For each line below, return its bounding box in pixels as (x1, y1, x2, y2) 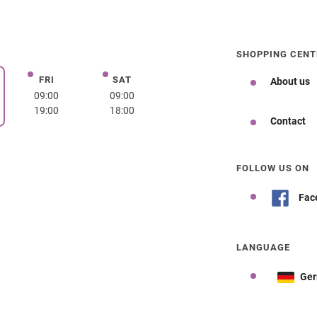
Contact (270, 115, 306, 127)
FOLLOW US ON (236, 162, 309, 173)
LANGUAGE (236, 241, 290, 253)
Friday (45, 74, 77, 88)
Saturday (121, 74, 167, 88)
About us (270, 75, 310, 87)
